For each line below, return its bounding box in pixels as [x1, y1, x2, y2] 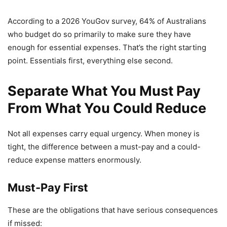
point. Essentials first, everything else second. [8, 56, 173, 66]
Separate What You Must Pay [8, 83, 201, 100]
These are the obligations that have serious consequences [8, 205, 218, 215]
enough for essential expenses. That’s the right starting [8, 43, 206, 53]
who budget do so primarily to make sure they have [8, 29, 191, 40]
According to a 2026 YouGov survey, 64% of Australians [8, 16, 206, 26]
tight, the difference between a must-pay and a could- [8, 142, 201, 152]
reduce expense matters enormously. [8, 155, 141, 165]
